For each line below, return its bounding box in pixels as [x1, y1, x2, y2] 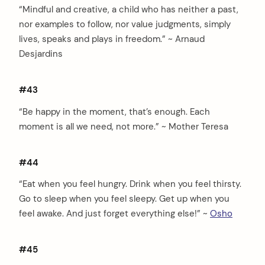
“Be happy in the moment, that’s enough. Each [19, 105, 210, 118]
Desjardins [19, 48, 63, 60]
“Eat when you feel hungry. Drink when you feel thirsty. [19, 178, 241, 190]
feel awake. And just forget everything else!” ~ [19, 208, 210, 220]
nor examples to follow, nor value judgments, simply [19, 18, 231, 31]
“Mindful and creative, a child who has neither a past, [19, 4, 238, 16]
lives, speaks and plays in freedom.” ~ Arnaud [19, 33, 205, 46]
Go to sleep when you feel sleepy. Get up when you [19, 193, 230, 205]
